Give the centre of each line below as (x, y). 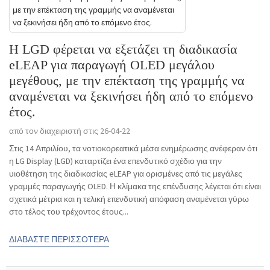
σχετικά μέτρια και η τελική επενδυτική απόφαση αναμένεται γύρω (129, 199)
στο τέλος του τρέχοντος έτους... (69, 212)
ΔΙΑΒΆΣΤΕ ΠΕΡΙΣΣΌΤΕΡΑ (59, 240)
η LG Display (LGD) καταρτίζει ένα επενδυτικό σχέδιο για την (115, 161)
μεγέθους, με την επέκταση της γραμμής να (127, 81)
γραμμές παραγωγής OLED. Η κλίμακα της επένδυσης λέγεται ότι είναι (135, 187)
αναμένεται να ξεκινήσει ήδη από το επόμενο (131, 96)
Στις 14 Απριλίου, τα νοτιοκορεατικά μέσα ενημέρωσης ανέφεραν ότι (133, 149)
